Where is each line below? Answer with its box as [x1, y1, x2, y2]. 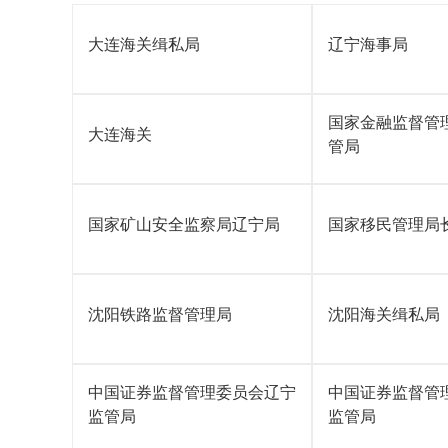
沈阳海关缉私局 [328, 306, 440, 323]
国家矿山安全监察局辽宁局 [88, 216, 280, 233]
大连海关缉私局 [88, 36, 200, 53]
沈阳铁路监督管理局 [88, 306, 232, 323]
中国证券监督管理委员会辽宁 [88, 384, 296, 401]
